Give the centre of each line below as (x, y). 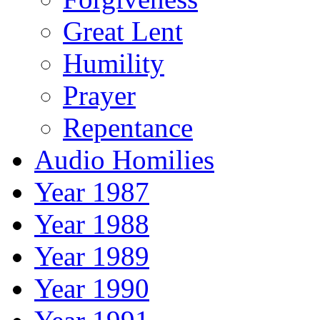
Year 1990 (92, 288)
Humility (114, 63)
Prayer (99, 95)
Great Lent (123, 31)
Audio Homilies (124, 159)
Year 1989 (92, 256)
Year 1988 (92, 224)
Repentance (128, 127)
